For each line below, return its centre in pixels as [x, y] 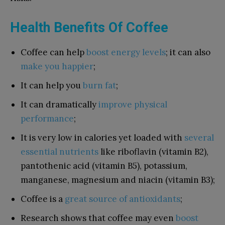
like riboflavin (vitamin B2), [153, 152]
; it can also [188, 52]
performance [47, 119]
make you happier [57, 67]
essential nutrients [60, 152]
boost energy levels [126, 52]
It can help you [52, 86]
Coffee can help [53, 52]
